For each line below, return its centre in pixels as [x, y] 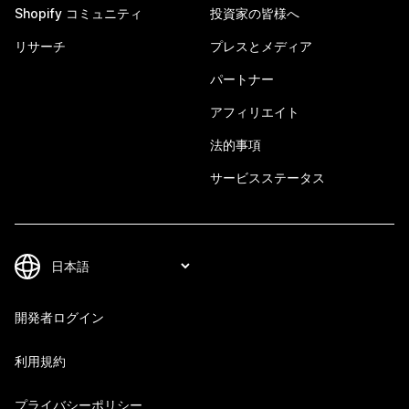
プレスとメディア [261, 46]
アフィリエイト [255, 112]
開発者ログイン [59, 317]
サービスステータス [267, 178]
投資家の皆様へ [255, 13]
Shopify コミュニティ [79, 13]
